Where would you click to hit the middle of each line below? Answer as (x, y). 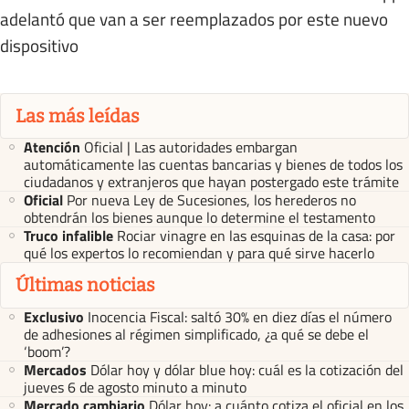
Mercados (55, 369)
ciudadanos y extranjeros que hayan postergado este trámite (211, 182)
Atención (52, 147)
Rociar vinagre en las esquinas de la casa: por (256, 236)
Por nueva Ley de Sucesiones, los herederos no (211, 200)
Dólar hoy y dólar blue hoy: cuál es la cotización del (247, 369)
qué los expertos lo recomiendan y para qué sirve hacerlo (199, 253)
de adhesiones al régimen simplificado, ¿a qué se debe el (196, 334)
